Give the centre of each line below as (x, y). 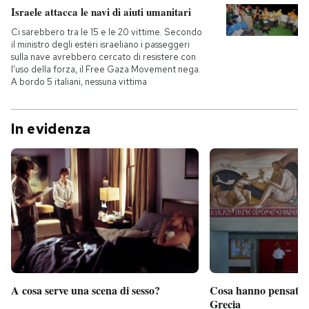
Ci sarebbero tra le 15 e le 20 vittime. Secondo (107, 32)
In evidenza (51, 129)
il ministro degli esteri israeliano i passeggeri (100, 44)
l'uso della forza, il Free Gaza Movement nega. (106, 69)
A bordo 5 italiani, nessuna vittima (79, 82)
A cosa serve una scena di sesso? (86, 290)
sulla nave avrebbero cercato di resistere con (103, 57)
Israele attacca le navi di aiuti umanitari (101, 12)
